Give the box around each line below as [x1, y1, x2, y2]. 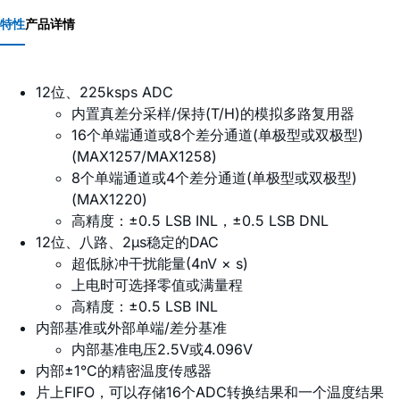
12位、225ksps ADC [36, 83, 173, 102]
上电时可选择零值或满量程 [71, 276, 243, 295]
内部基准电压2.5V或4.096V [71, 340, 253, 359]
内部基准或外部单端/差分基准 [36, 319, 227, 337]
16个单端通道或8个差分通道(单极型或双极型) [71, 126, 363, 145]
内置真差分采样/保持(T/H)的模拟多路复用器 [71, 104, 354, 123]
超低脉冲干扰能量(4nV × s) [71, 254, 248, 273]
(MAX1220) [71, 190, 147, 209]
